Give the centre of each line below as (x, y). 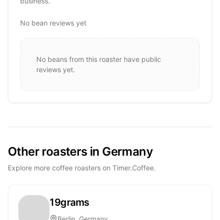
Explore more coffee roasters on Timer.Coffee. (82, 167)
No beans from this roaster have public (99, 59)
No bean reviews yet (53, 23)
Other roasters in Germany (80, 151)
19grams (69, 202)
